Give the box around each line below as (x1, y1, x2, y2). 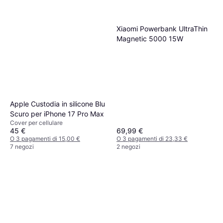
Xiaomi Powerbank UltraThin (116, 24, 208, 33)
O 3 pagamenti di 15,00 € (10, 135, 80, 142)
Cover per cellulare (10, 119, 63, 126)
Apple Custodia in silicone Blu (10, 100, 105, 108)
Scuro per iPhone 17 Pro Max (10, 110, 104, 118)
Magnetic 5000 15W (116, 34, 183, 43)
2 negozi (116, 143, 140, 151)
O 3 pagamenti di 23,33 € (116, 135, 188, 143)
